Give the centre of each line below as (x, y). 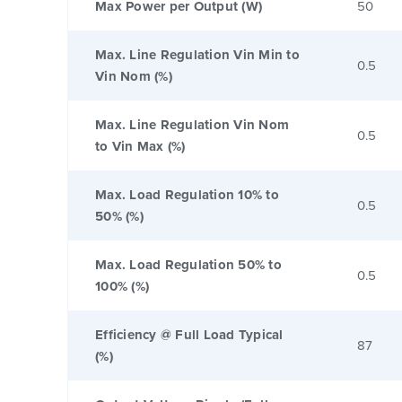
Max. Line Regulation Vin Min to (197, 54)
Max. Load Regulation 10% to (187, 194)
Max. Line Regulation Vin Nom (192, 124)
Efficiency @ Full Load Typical (189, 334)
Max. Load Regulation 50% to (188, 264)
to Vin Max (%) (140, 146)
